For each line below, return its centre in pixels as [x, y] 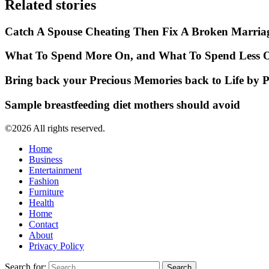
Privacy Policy [56, 246]
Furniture [46, 192]
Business [46, 159]
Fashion [44, 181]
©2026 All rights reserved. [55, 128]
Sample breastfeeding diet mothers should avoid [122, 104]
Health [41, 202]
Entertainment [55, 170]
